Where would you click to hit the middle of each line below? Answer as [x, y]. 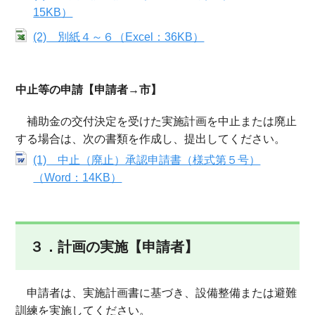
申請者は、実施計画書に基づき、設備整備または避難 [156, 293]
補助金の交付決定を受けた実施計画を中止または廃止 [156, 121]
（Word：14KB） [78, 178]
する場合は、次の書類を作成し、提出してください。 [151, 139]
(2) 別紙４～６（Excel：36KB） [119, 37]
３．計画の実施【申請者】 [114, 247]
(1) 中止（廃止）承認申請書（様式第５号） [147, 160]
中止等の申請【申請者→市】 [89, 90]
